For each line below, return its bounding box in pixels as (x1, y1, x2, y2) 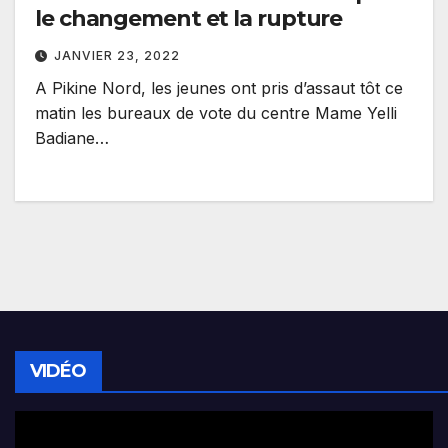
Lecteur (14, 415, 72, 436)
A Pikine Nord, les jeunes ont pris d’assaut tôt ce (35, 78, 403, 99)
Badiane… (35, 128, 109, 149)
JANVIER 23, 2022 (54, 48, 180, 64)
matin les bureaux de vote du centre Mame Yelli (35, 103, 397, 124)
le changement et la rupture (35, 5, 343, 33)
